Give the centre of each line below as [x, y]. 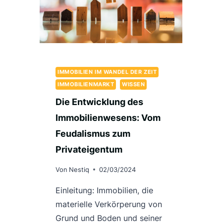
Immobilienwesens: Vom [108, 118]
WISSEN [133, 84]
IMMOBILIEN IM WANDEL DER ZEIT [107, 72]
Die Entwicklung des [99, 102]
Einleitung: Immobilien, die [104, 190]
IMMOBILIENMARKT [86, 84]
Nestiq [79, 169]
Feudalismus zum [93, 134]
